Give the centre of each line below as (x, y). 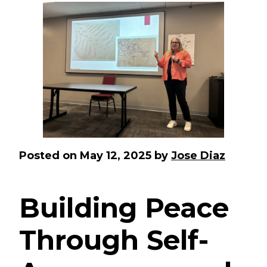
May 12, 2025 (116, 155)
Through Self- (114, 240)
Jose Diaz (198, 155)
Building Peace (124, 207)
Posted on (49, 155)
